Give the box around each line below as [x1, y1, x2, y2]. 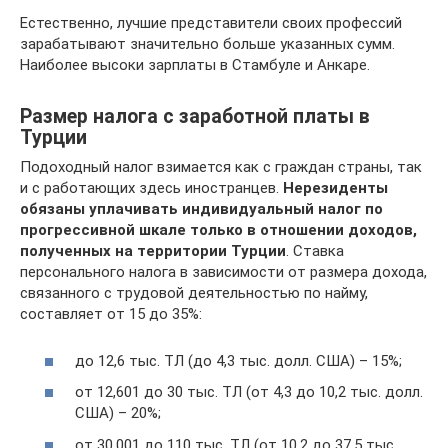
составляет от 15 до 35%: [20, 305, 202, 324]
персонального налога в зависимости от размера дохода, [20, 263, 427, 282]
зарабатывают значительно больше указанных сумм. [20, 35, 395, 54]
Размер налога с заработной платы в [20, 104, 370, 128]
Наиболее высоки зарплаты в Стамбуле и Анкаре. [20, 56, 370, 75]
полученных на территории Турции [20, 242, 286, 261]
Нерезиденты [283, 179, 388, 198]
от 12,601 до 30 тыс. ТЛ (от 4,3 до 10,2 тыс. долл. [75, 383, 423, 402]
